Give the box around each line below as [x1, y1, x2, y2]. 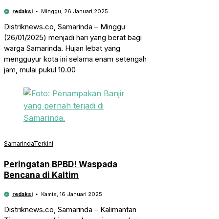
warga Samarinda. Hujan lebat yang [4, 44, 120, 53]
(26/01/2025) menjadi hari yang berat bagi [4, 33, 142, 43]
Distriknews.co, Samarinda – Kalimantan [4, 205, 136, 215]
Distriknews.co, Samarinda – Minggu [4, 22, 125, 32]
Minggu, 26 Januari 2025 [41, 8, 108, 15]
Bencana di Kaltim [4, 170, 79, 180]
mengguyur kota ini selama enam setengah [4, 54, 147, 64]
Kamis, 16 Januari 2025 [41, 191, 102, 198]
